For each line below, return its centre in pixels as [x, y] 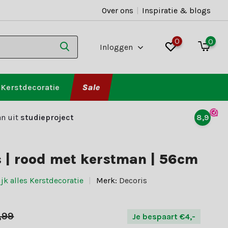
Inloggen [118, 47]
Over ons [117, 10]
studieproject [47, 117]
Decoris [133, 180]
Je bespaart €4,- [164, 216]
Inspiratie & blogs [177, 10]
